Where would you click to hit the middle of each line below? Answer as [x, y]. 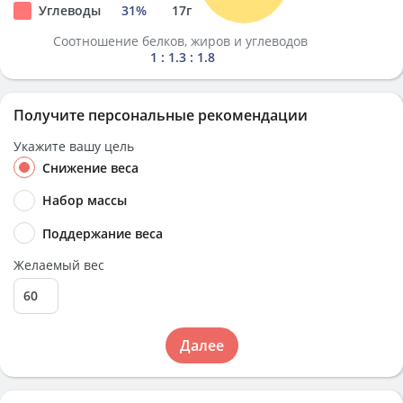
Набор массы [85, 201]
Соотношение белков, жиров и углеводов [182, 41]
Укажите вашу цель [74, 146]
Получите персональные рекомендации [161, 115]
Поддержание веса [103, 233]
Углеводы [70, 10]
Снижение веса [90, 168]
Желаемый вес [59, 264]
